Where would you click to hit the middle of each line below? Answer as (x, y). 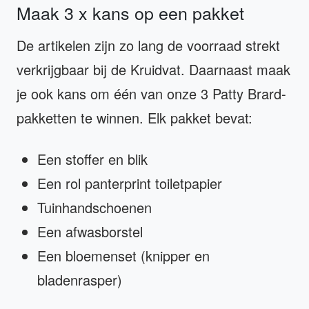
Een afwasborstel (90, 231)
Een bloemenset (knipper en (123, 255)
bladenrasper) (80, 279)
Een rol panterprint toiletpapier (130, 183)
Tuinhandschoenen (94, 207)
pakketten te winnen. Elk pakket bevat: (134, 117)
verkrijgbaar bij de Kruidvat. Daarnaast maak (153, 69)
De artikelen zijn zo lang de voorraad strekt (148, 45)
